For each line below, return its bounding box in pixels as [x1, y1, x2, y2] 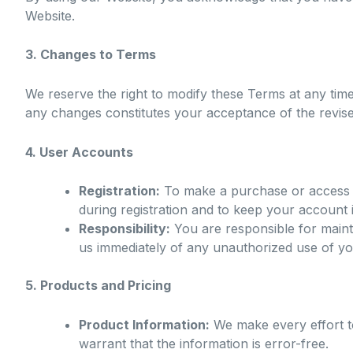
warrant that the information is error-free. [79, 335, 329, 351]
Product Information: [79, 316, 210, 333]
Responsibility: [79, 221, 170, 237]
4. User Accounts [25, 143, 133, 160]
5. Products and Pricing [25, 277, 171, 294]
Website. [25, 7, 75, 24]
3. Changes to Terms [25, 46, 156, 63]
